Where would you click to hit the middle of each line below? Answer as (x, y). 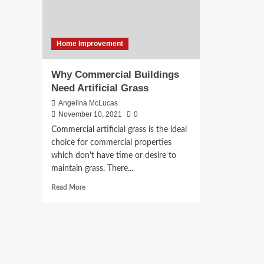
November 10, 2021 (90, 115)
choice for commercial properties (111, 143)
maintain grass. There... (92, 169)
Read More (68, 188)
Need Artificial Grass (100, 88)
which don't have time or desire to (114, 156)
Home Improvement (90, 44)
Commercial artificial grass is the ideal (119, 130)
